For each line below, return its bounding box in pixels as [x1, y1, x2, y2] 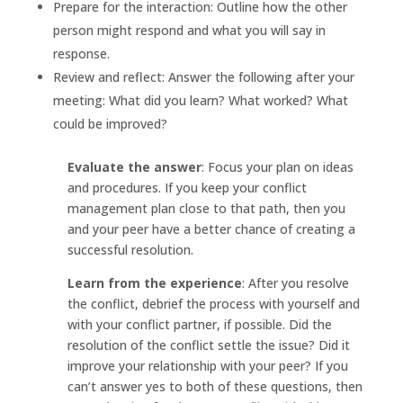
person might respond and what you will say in [52, 21, 326, 39]
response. [52, 44, 110, 62]
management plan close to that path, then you [67, 199, 345, 217]
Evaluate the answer [67, 157, 201, 175]
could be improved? [52, 114, 167, 132]
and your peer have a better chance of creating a [67, 219, 355, 237]
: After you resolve [241, 273, 349, 291]
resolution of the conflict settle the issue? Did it [67, 336, 350, 354]
